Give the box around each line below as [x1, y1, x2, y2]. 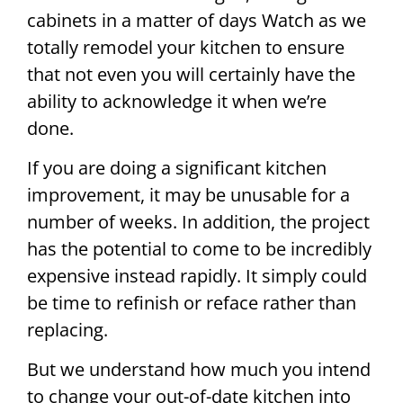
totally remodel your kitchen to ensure [27, 34, 345, 59]
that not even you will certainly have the [27, 61, 355, 86]
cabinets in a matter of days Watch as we [27, 7, 366, 32]
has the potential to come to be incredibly [27, 237, 372, 262]
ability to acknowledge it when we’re [27, 88, 327, 113]
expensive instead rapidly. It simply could [27, 264, 367, 289]
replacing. [27, 318, 108, 343]
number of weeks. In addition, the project [27, 210, 370, 235]
